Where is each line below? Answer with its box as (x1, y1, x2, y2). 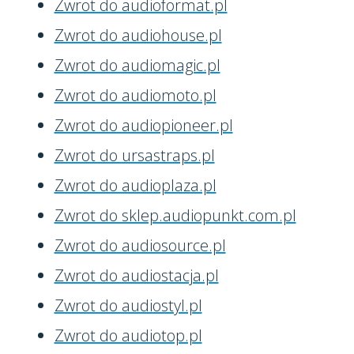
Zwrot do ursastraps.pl (54, 145, 215, 166)
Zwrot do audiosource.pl (54, 235, 226, 256)
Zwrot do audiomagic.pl (54, 55, 220, 76)
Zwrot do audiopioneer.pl (54, 115, 233, 136)
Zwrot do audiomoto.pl (54, 85, 217, 106)
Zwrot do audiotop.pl (54, 325, 202, 346)
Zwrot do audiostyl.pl (54, 295, 202, 316)
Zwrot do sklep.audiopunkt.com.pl (54, 205, 296, 226)
